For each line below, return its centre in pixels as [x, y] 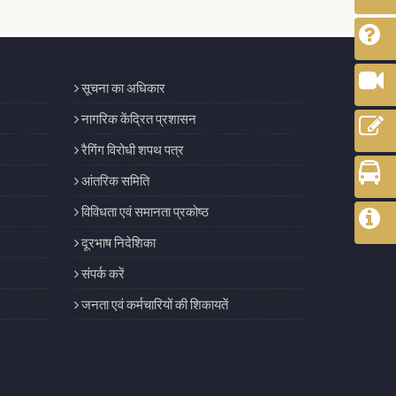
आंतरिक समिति [114, 180]
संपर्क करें [101, 273]
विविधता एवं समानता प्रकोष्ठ [143, 211]
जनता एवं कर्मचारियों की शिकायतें [153, 304]
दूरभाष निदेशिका [117, 242]
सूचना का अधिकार [122, 88]
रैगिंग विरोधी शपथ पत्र [131, 149]
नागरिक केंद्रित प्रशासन [137, 118]
